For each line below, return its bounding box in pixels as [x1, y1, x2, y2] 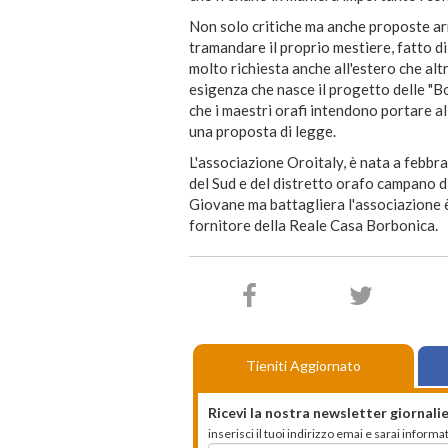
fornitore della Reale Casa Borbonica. [189, 216, 438, 235]
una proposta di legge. [189, 122, 336, 141]
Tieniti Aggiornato [246, 357, 361, 375]
